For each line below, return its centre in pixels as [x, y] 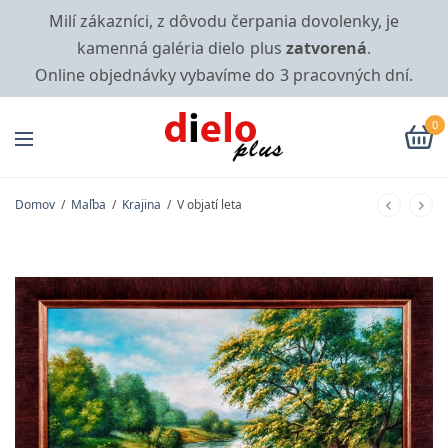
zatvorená [326, 48]
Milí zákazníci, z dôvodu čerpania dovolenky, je [224, 21]
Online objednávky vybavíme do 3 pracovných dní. [224, 75]
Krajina [141, 205]
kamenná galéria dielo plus [181, 48]
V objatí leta [208, 205]
